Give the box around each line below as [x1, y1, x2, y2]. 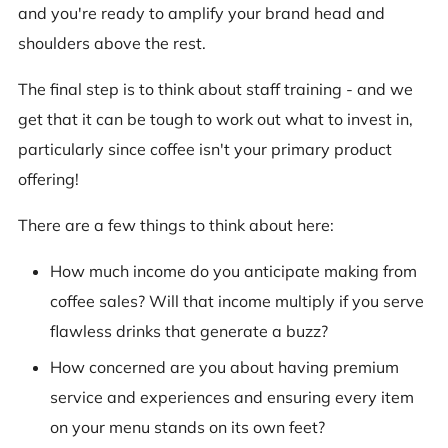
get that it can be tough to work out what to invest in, [18, 108, 413, 129]
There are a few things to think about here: [18, 214, 334, 235]
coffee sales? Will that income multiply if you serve [50, 290, 424, 311]
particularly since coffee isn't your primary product [18, 138, 392, 159]
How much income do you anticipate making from [50, 260, 417, 281]
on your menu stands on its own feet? [50, 417, 325, 438]
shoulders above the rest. [18, 32, 206, 53]
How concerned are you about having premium [50, 357, 399, 378]
